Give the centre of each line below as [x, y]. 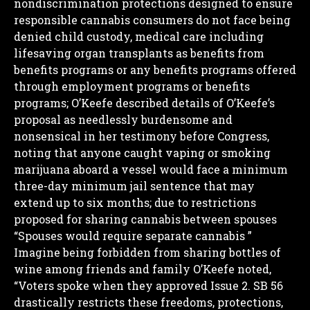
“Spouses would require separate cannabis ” [133, 235]
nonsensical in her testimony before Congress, [142, 136]
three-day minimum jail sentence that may [134, 185]
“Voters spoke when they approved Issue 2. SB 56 [148, 285]
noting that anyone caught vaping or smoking [142, 152]
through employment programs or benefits [132, 86]
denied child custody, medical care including [139, 36]
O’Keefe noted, [231, 268]
